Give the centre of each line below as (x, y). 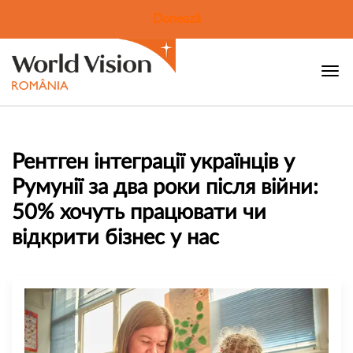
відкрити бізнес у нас (115, 237)
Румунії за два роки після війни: (165, 187)
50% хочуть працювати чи (139, 212)
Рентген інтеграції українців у (153, 162)
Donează (176, 19)
